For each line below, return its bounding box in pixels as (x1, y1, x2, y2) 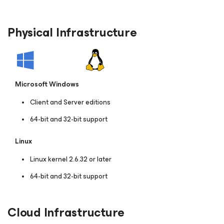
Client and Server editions (30, 96, 113, 108)
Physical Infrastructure (7, 22, 137, 43)
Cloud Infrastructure (7, 202, 125, 223)
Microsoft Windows (15, 78, 79, 90)
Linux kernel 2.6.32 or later (30, 153, 114, 165)
